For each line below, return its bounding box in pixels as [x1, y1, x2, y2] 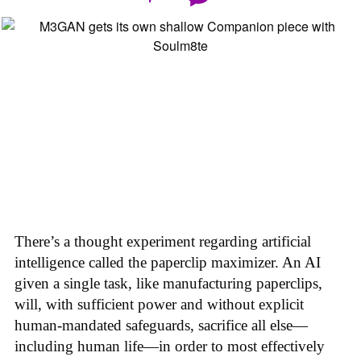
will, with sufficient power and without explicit [15, 295, 304, 313]
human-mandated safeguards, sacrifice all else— [15, 316, 308, 334]
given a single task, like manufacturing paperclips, [15, 274, 322, 292]
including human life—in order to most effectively [15, 337, 325, 355]
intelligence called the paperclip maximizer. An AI [15, 253, 321, 271]
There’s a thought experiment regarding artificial [15, 232, 311, 250]
